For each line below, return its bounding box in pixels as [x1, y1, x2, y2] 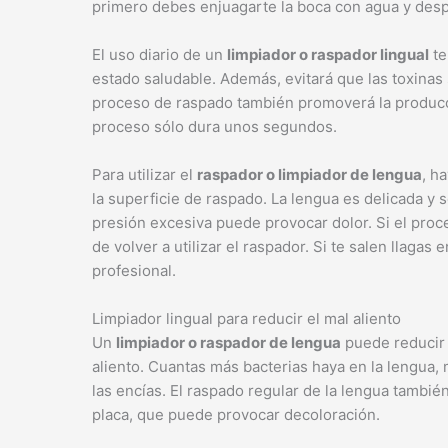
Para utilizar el [92, 165, 197, 184]
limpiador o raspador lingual [227, 45, 429, 64]
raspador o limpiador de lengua [197, 165, 422, 184]
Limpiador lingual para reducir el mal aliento [92, 309, 401, 328]
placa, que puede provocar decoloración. [92, 405, 380, 424]
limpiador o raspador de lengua [116, 333, 341, 352]
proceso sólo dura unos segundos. [92, 117, 337, 136]
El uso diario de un [92, 45, 227, 64]
